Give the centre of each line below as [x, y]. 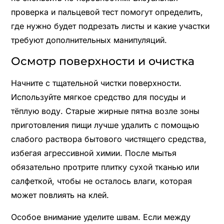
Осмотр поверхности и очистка [102, 61]
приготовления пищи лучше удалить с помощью [105, 125]
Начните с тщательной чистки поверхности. [96, 83]
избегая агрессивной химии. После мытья [93, 153]
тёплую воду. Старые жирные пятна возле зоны [105, 111]
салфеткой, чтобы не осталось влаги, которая [101, 181]
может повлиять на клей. [60, 195]
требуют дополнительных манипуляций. [89, 40]
